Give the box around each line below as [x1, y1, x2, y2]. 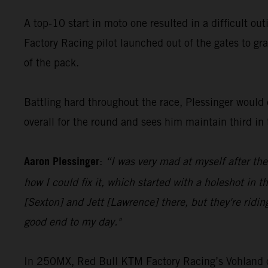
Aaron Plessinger [24, 151, 99, 172]
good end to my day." [24, 215, 121, 228]
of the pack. [24, 56, 79, 69]
